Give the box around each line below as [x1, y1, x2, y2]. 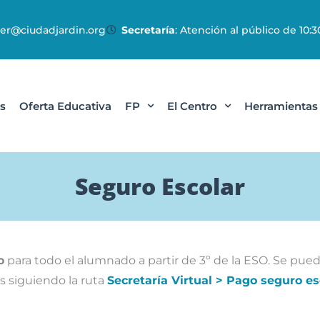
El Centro [167, 99, 218, 113]
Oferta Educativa [19, 99, 112, 113]
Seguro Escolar [75, 171, 245, 201]
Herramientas [244, 99, 319, 113]
